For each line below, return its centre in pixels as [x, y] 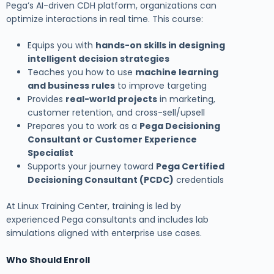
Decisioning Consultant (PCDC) [101, 180]
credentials [199, 180]
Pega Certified [190, 166]
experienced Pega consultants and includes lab [107, 219]
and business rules [71, 85]
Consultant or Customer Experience [112, 139]
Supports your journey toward [92, 166]
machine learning [177, 72]
